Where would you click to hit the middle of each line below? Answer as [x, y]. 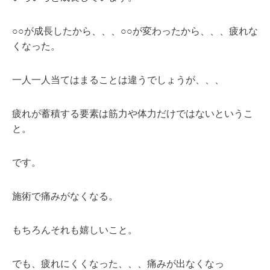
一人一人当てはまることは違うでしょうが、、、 [118, 80]
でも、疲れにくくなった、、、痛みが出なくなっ [118, 263]
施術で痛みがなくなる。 [65, 196]
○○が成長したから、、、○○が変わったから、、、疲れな [135, 31]
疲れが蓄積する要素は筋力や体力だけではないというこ [133, 113]
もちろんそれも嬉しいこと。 [75, 230]
